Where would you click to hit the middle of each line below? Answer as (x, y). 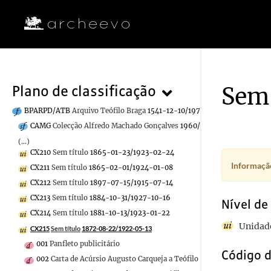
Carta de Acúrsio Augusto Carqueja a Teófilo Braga (135, 259)
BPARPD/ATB (47, 110)
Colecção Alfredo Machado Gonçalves (116, 126)
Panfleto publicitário (85, 243)
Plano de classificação (84, 91)
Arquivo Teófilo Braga (109, 110)
